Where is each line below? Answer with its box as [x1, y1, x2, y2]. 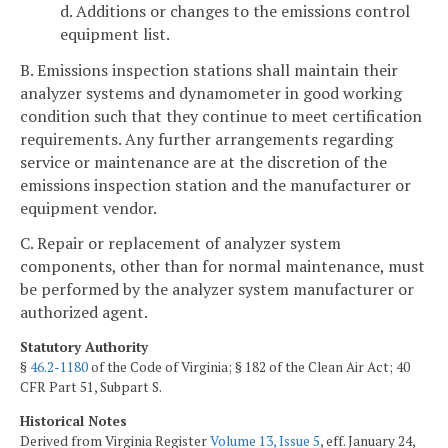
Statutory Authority [20, 338, 148, 357]
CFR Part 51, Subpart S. [20, 378, 162, 397]
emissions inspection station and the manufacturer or [20, 173, 411, 196]
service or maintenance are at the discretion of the [20, 150, 387, 173]
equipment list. [60, 22, 170, 45]
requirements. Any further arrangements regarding [20, 127, 393, 150]
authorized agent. [20, 301, 148, 324]
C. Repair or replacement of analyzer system [20, 232, 341, 255]
